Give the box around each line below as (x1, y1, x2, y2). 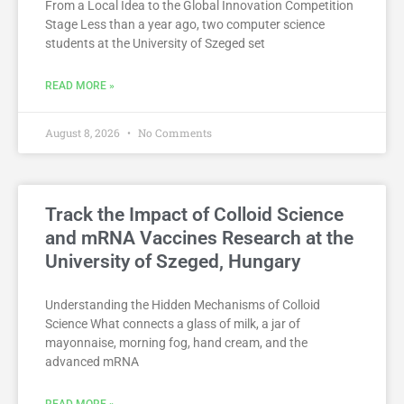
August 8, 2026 (45, 125, 123, 141)
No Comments (135, 125, 212, 141)
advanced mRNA (45, 354, 139, 370)
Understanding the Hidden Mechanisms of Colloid (45, 298, 320, 313)
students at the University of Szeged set (45, 36, 265, 51)
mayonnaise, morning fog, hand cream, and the (45, 335, 308, 351)
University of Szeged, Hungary (45, 251, 300, 273)
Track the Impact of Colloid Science (45, 204, 344, 226)
